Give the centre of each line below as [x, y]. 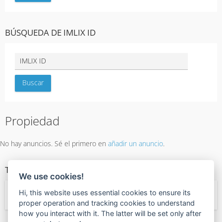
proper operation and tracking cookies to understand [107, 203]
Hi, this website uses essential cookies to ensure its [105, 192]
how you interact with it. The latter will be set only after [110, 213]
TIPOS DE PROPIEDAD [47, 170]
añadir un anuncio [136, 143]
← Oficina [30, 195]
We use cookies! [52, 176]
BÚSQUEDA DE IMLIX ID [50, 32]
